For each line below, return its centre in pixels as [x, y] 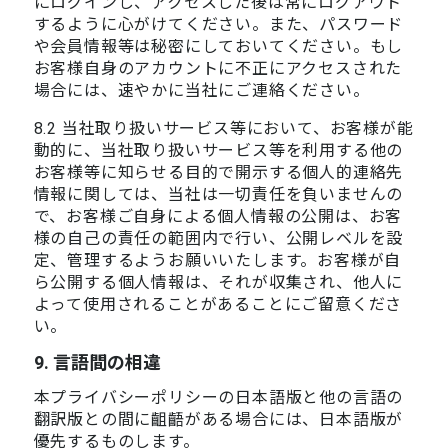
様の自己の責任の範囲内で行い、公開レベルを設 [218, 238]
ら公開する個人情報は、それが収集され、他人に [218, 282]
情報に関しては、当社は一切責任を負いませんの [218, 194]
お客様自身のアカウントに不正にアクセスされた [218, 68]
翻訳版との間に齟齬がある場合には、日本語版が [218, 419]
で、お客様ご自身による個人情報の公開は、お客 [218, 216]
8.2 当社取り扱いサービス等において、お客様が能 [223, 128]
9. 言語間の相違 [97, 362]
